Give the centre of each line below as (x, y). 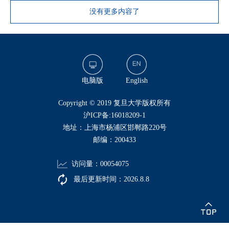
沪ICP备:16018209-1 (114, 115)
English (136, 80)
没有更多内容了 (114, 12)
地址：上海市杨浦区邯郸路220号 (114, 127)
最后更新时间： (98, 179)
